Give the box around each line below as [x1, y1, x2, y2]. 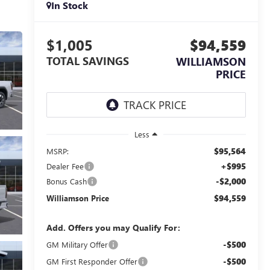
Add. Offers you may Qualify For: [46, 221, 180, 233]
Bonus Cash [46, 175, 87, 186]
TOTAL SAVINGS [46, 54, 129, 69]
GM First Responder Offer [46, 256, 137, 266]
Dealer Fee [46, 160, 84, 171]
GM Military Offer [46, 239, 108, 250]
